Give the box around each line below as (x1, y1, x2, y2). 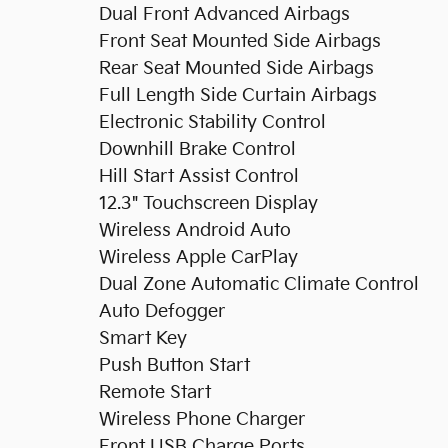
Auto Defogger (99, 301, 225, 322)
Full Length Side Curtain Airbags (99, 85, 377, 106)
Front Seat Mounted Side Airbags (99, 31, 381, 52)
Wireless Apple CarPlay (99, 247, 298, 268)
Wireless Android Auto (99, 220, 291, 241)
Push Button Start (99, 355, 250, 376)
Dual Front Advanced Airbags (99, 4, 350, 25)
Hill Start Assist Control (99, 166, 299, 187)
